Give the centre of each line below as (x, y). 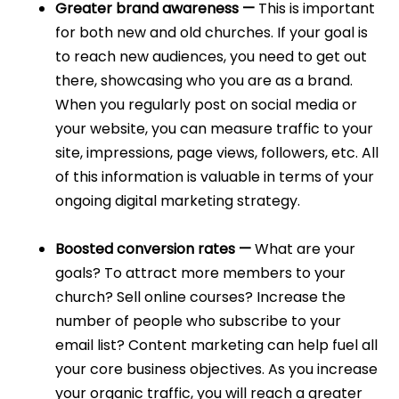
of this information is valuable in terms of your (215, 177)
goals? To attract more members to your (201, 273)
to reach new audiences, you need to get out (212, 57)
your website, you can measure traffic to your (215, 129)
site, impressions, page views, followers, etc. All (217, 153)
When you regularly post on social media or (207, 105)
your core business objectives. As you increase (217, 370)
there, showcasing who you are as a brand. (204, 81)
